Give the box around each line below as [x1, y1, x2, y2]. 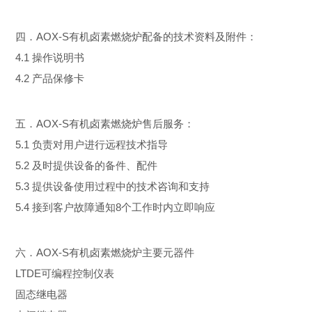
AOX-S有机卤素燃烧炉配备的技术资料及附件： [36, 31, 257, 42]
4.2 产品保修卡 [15, 72, 84, 84]
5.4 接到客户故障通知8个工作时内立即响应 [15, 201, 215, 213]
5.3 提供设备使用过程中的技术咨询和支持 [15, 180, 210, 192]
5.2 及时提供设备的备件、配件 [15, 159, 157, 171]
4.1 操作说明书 [15, 52, 84, 63]
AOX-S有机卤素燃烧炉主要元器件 [36, 247, 194, 258]
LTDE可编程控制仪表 [15, 267, 114, 279]
